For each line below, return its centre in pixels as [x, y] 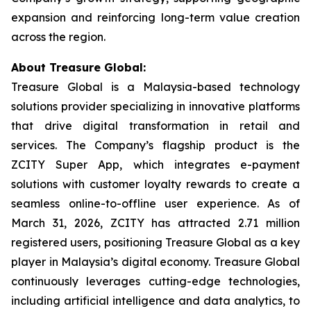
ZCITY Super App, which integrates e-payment [155, 165]
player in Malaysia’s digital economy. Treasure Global [155, 262]
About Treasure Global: [78, 67]
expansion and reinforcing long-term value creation [155, 17]
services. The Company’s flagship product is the [155, 145]
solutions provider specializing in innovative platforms [155, 106]
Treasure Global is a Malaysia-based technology [155, 87]
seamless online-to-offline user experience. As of [155, 203]
